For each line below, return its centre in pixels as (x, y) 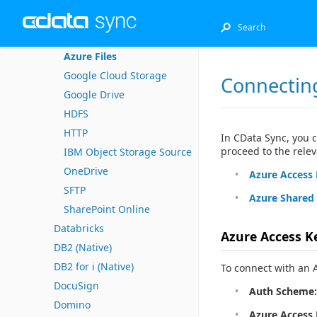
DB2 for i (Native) (94, 266)
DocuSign (76, 286)
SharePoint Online (107, 209)
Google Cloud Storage (115, 75)
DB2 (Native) (83, 247)
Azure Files (90, 56)
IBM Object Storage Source (128, 152)
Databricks (79, 228)
